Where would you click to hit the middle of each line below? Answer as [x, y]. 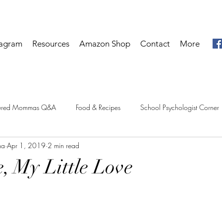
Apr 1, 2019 [26, 145]
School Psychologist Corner [180, 107]
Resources [51, 44]
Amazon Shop [105, 44]
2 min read [63, 145]
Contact [155, 44]
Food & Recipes [98, 107]
